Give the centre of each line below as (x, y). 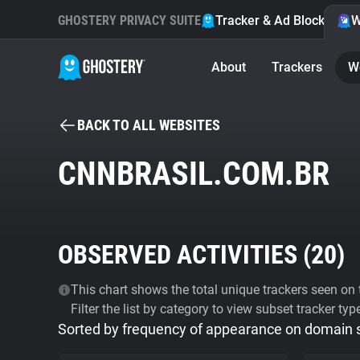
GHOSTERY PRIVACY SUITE (129, 20)
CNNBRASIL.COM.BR (194, 174)
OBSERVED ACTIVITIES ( (184, 255)
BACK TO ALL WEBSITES (149, 125)
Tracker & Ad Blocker (276, 20)
